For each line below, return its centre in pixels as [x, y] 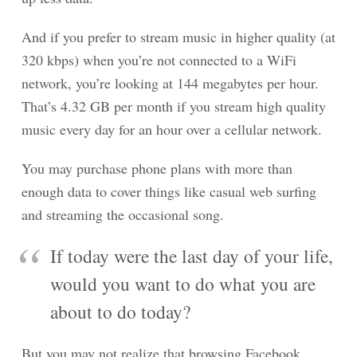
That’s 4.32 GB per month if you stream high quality [174, 106]
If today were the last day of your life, [192, 256]
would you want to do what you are [183, 284]
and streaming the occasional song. [123, 214]
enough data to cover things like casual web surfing [169, 191]
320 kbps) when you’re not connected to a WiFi [159, 60]
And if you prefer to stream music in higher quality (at [178, 37]
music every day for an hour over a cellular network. [172, 129]
